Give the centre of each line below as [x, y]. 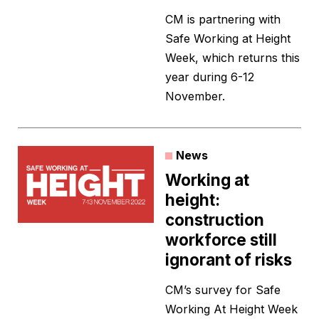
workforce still [221, 240]
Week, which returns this [232, 58]
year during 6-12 [210, 77]
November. [195, 96]
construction [215, 220]
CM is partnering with [223, 20]
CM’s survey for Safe [223, 290]
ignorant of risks [229, 260]
